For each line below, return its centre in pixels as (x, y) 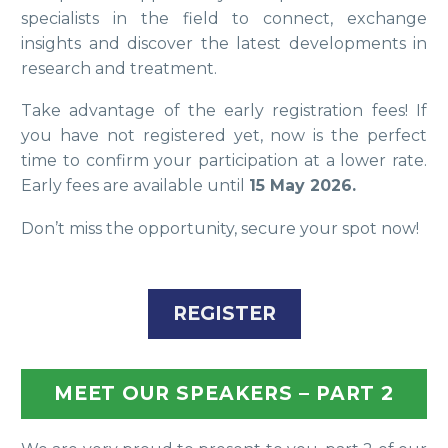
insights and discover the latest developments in (224, 43)
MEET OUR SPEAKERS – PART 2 (224, 393)
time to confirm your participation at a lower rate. (224, 161)
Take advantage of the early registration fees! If (224, 111)
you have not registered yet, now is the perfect (224, 136)
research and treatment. (119, 68)
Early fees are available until (135, 186)
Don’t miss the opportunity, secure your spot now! (220, 228)
